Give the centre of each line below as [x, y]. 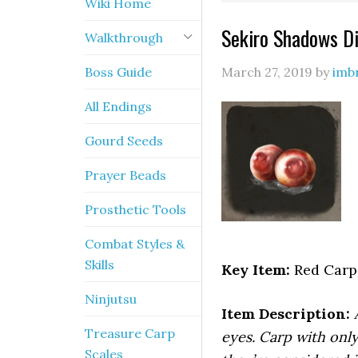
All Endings [118, 106]
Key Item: [256, 270]
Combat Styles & [135, 244]
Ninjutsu [111, 299]
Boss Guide [118, 72]
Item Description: [286, 314]
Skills [99, 265]
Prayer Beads [125, 175]
